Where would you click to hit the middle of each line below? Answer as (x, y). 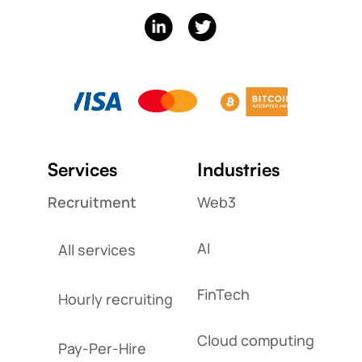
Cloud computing (256, 340)
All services (97, 249)
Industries (239, 168)
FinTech (224, 294)
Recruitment (92, 202)
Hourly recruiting (116, 299)
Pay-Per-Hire (103, 348)
